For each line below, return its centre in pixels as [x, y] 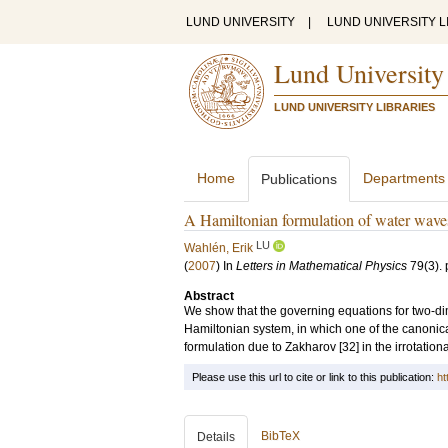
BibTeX [280, 436]
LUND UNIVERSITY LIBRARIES [354, 107]
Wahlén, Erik [218, 248]
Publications [299, 179]
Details [216, 437]
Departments [404, 178]
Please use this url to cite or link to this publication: [314, 377]
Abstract [209, 296]
